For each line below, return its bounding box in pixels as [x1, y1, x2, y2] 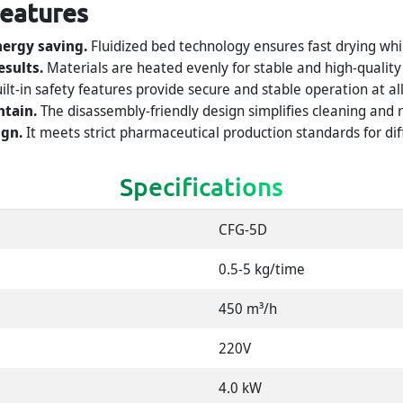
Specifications [120, 171, 283, 202]
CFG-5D [219, 219, 268, 240]
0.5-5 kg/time [219, 259, 306, 280]
